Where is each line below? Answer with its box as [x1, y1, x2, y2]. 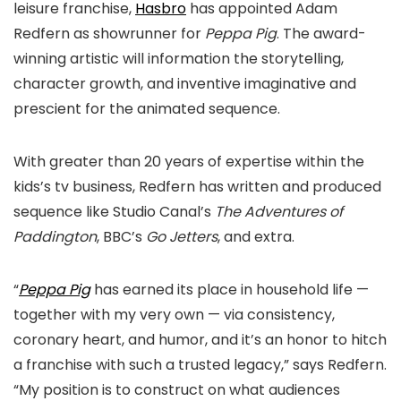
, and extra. [218, 226, 294, 248]
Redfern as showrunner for [13, 23, 205, 45]
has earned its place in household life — [90, 279, 369, 301]
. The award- [277, 23, 366, 45]
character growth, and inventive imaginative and [13, 73, 356, 95]
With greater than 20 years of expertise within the [13, 151, 364, 173]
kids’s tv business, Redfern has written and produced [13, 176, 381, 198]
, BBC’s [97, 226, 146, 248]
